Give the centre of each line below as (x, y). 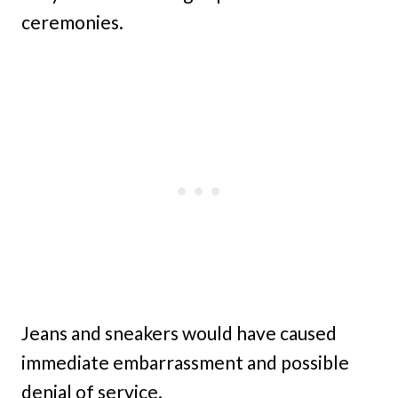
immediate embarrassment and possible (185, 362)
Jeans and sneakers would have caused (179, 332)
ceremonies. (72, 21)
